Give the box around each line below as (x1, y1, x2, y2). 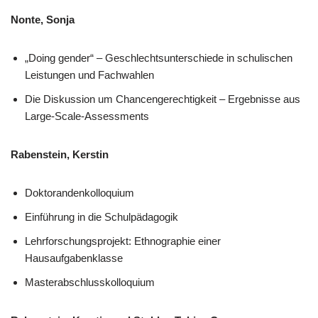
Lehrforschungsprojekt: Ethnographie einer (25, 235, 221, 247)
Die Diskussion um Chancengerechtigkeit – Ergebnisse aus (25, 93, 300, 105)
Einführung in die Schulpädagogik (25, 211, 178, 223)
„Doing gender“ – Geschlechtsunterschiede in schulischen (25, 52, 292, 64)
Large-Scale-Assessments (25, 110, 149, 122)
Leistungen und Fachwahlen (25, 69, 154, 81)
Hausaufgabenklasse (25, 252, 123, 264)
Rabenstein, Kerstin (11, 148, 109, 160)
